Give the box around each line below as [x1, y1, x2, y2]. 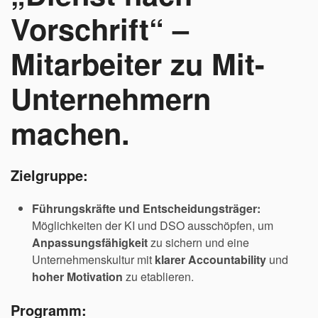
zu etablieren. [123, 268, 194, 285]
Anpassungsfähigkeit [32, 234, 148, 251]
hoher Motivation [32, 268, 123, 285]
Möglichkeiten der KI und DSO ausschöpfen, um [32, 217, 273, 234]
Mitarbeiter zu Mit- [11, 42, 265, 84]
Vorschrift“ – [11, 7, 189, 50]
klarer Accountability [155, 251, 266, 268]
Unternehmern [11, 77, 211, 119]
